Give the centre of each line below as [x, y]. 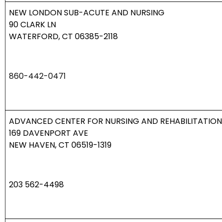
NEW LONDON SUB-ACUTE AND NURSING [87, 13]
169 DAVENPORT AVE [49, 133]
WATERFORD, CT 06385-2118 [63, 37]
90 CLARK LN [32, 25]
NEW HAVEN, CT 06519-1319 [60, 145]
